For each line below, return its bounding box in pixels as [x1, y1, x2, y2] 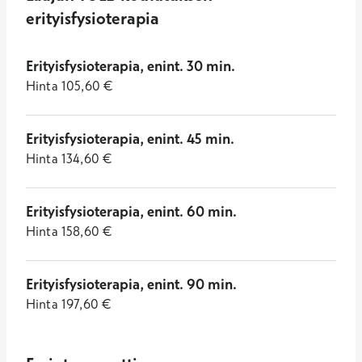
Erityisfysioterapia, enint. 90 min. [26, 275, 237, 293]
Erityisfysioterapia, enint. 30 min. [26, 57, 235, 75]
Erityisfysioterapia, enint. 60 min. [26, 202, 237, 221]
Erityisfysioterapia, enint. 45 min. [26, 129, 234, 148]
